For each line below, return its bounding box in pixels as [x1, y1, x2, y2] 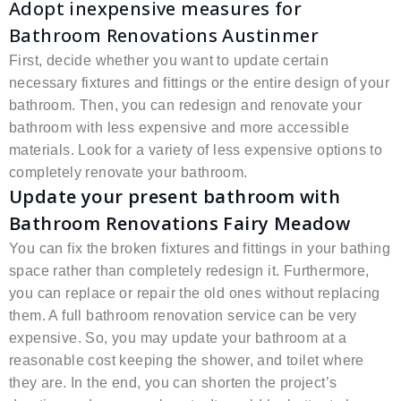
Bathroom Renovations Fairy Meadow [9, 211, 351, 236]
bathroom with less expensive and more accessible [9, 120, 350, 136]
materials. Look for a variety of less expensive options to [9, 142, 383, 158]
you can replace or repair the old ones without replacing [9, 286, 380, 302]
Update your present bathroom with [9, 184, 341, 209]
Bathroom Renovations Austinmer [9, 23, 319, 48]
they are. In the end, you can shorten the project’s [9, 375, 337, 391]
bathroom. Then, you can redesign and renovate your [9, 98, 362, 114]
